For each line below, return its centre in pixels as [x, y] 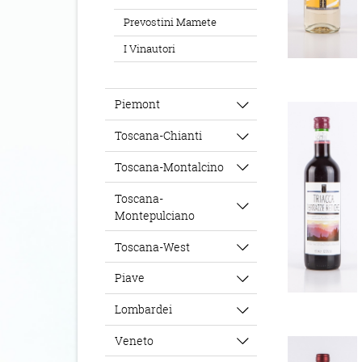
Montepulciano [155, 215]
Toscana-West [153, 246]
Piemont [138, 104]
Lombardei [144, 309]
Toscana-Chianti [159, 136]
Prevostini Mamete [170, 22]
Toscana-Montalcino [170, 166]
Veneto [135, 340]
